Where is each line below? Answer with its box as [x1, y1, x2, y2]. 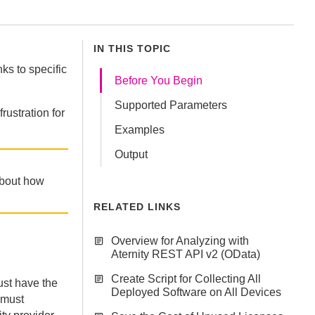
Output [115, 148, 148, 160]
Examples [115, 124, 165, 136]
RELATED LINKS [94, 201, 181, 212]
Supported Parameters [115, 99, 227, 111]
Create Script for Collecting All [111, 273, 261, 285]
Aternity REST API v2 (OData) [111, 248, 260, 260]
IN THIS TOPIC [94, 43, 171, 54]
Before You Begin [115, 75, 202, 86]
